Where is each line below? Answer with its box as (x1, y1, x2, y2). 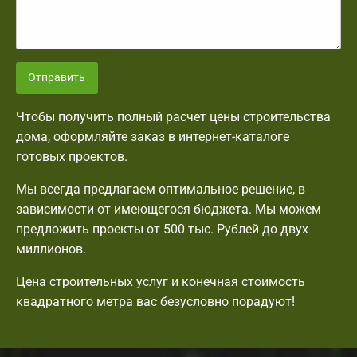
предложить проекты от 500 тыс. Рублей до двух (16, 222, 308, 237)
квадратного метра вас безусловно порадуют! (16, 294, 295, 310)
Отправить (28, 71, 86, 85)
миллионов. (16, 241, 86, 257)
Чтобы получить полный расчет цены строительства (16, 109, 331, 125)
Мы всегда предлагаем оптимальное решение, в (16, 182, 305, 198)
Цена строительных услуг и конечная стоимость (16, 274, 305, 290)
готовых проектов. (16, 149, 127, 165)
